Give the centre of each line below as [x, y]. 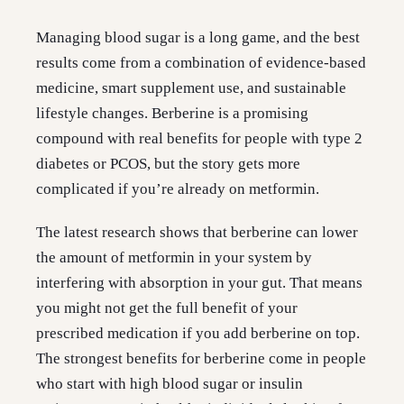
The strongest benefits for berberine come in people [201, 359]
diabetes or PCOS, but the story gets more [168, 164]
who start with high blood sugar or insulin [170, 384]
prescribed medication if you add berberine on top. [198, 334]
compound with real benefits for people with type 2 [199, 139]
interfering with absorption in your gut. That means [199, 283]
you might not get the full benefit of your [167, 308]
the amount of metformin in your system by [174, 258]
